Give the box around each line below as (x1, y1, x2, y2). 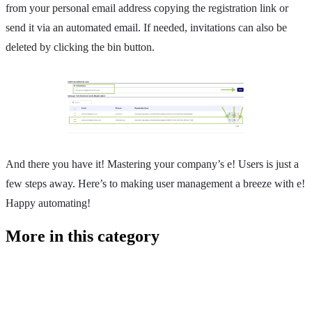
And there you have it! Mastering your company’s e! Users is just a (6, 157, 299, 170)
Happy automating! (6, 196, 91, 209)
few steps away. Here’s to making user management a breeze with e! (6, 177, 305, 189)
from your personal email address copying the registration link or (6, 2, 288, 15)
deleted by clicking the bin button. (6, 41, 155, 54)
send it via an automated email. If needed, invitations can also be (6, 22, 287, 34)
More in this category (6, 226, 159, 245)
